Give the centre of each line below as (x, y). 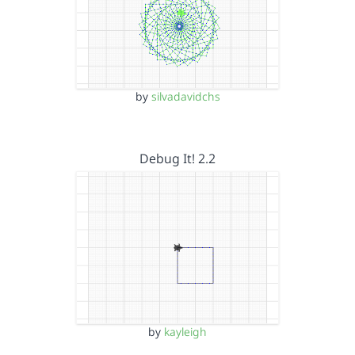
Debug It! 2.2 (177, 158)
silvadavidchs (185, 96)
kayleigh (185, 331)
